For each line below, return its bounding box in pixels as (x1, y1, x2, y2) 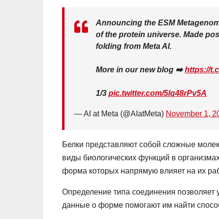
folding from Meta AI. (96, 42, 172, 51)
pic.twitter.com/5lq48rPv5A (109, 89, 207, 98)
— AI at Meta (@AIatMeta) (74, 109, 166, 118)
